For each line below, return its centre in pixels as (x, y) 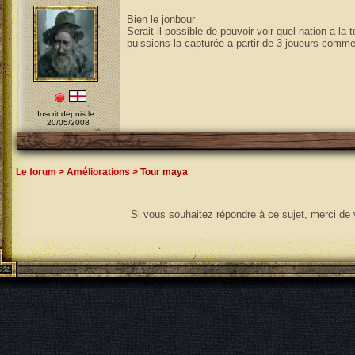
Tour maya (164, 172)
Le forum (36, 172)
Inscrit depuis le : (68, 114)
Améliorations (98, 172)
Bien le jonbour (160, 19)
